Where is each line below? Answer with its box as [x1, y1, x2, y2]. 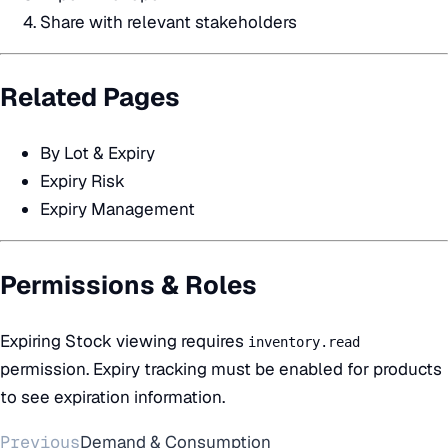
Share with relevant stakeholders [40, 11, 297, 34]
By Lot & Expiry [40, 142, 155, 165]
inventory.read [248, 333, 360, 350]
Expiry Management [40, 198, 195, 221]
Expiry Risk [40, 170, 125, 193]
